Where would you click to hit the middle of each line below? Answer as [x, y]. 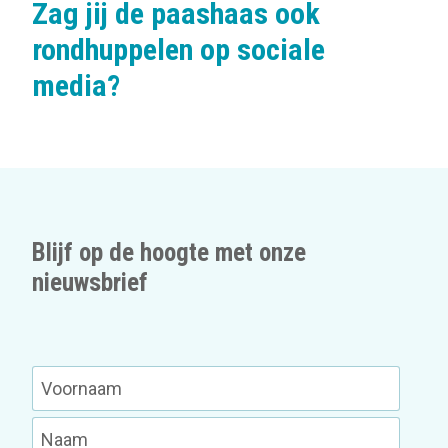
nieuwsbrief [90, 282]
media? [76, 85]
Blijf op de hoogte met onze [169, 252]
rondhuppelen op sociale [178, 49]
